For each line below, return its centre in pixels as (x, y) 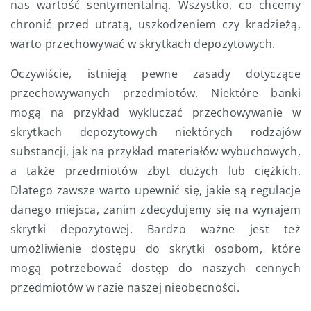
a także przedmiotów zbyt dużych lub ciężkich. (155, 171)
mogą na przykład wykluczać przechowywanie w (155, 113)
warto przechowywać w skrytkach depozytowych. (143, 44)
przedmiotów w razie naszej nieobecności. (125, 288)
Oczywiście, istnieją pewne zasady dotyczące (155, 74)
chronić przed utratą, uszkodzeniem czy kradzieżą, (155, 25)
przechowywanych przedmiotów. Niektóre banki (155, 93)
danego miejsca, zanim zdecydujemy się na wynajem (155, 210)
